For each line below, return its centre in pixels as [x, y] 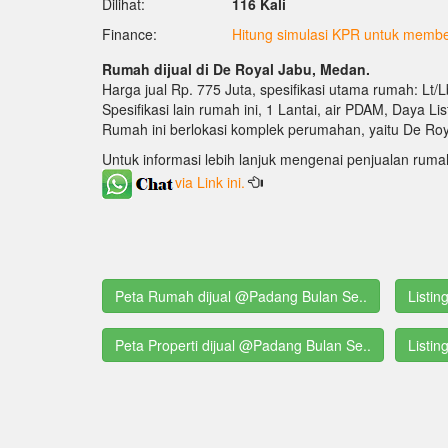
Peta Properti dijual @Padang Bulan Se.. [243, 345]
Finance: [129, 34]
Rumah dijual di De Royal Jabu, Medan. [236, 69]
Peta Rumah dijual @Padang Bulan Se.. [241, 296]
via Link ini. [212, 181]
